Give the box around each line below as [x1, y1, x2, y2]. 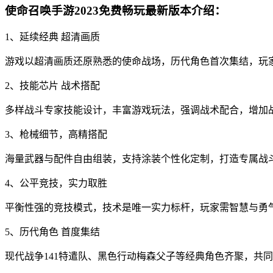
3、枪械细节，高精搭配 [5, 129, 107, 140]
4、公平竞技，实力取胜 [5, 178, 107, 189]
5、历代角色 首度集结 [5, 227, 100, 238]
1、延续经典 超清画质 [5, 32, 100, 43]
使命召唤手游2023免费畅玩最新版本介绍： [5, 4, 226, 17]
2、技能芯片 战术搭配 [5, 80, 100, 91]
